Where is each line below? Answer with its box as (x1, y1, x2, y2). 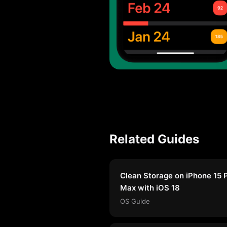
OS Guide (120, 197, 150, 205)
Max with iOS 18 (120, 182, 180, 193)
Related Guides (109, 131, 199, 146)
